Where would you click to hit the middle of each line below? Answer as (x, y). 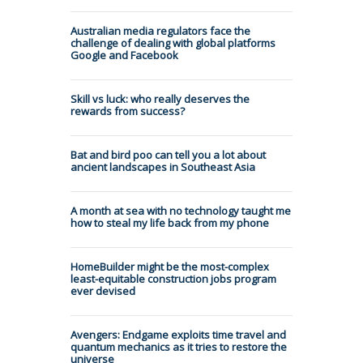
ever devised (103, 290)
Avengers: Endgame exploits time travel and (178, 334)
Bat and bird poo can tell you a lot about (168, 154)
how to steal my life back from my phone (170, 222)
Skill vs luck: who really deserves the (160, 98)
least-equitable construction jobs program (173, 278)
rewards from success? (128, 111)
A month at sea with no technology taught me (181, 210)
